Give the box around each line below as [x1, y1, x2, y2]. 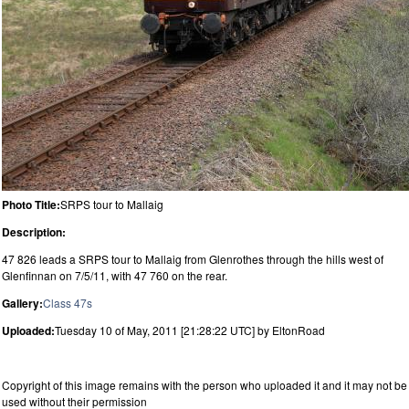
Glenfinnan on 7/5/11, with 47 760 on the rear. [2, 267, 227, 283]
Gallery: [2, 294, 43, 311]
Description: [2, 223, 66, 240]
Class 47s [43, 294, 92, 310]
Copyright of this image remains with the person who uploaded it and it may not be [2, 376, 407, 393]
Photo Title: [2, 195, 60, 213]
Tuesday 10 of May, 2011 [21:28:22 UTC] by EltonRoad [55, 321, 325, 338]
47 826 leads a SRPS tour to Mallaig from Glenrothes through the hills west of [2, 250, 383, 267]
